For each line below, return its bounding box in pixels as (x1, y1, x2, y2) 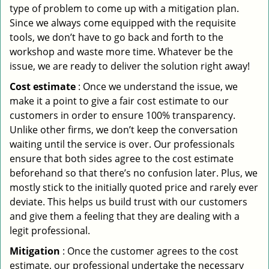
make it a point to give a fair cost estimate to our (10, 94, 229, 107)
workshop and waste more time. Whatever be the (10, 45, 233, 58)
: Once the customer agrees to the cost (60, 244, 238, 258)
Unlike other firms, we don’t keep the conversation (10, 123, 238, 136)
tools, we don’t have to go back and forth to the (10, 31, 223, 44)
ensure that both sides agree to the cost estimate (10, 152, 234, 165)
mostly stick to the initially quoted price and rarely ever (10, 181, 258, 194)
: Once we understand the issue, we (76, 80, 238, 93)
